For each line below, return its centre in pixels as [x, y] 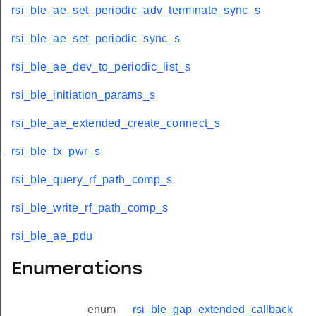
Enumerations [77, 269]
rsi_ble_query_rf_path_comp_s [92, 180]
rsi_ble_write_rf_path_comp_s [90, 208]
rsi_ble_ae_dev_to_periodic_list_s [101, 67]
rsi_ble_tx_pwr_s [56, 152]
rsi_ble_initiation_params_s [84, 95]
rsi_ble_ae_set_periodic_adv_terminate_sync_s [136, 11]
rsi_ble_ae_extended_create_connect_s [116, 123]
